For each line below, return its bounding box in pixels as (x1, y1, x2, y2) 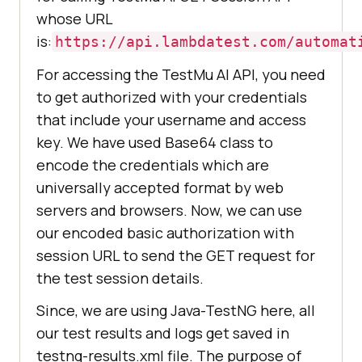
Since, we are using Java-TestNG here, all (36, 301, 315, 321)
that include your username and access (36, 110, 306, 130)
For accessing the (36, 65, 162, 85)
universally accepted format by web (36, 178, 284, 198)
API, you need (229, 65, 326, 85)
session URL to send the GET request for (36, 246, 315, 266)
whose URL (36, 9, 112, 29)
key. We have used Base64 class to (36, 133, 273, 153)
